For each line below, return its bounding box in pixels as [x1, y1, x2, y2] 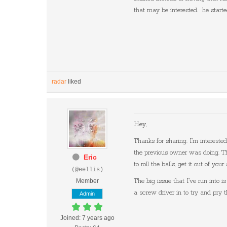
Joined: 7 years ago [60, 214, 115, 221]
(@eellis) [71, 166, 103, 173]
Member [75, 177, 99, 184]
